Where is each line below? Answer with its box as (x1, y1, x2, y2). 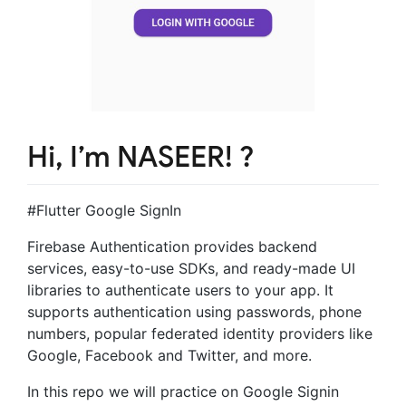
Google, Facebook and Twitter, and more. (27, 345, 312, 364)
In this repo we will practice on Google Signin (27, 382, 339, 401)
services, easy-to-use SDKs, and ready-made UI (27, 258, 355, 277)
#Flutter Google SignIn (27, 200, 181, 219)
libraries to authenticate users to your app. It (27, 280, 333, 299)
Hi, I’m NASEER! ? (27, 139, 255, 175)
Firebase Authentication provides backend (27, 237, 317, 256)
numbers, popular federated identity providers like (27, 324, 372, 343)
